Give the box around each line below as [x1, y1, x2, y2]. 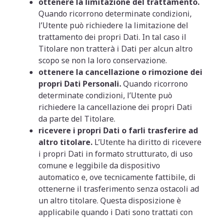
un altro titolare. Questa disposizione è [38, 195, 182, 206]
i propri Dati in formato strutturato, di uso [38, 148, 193, 159]
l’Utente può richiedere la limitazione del [38, 20, 189, 31]
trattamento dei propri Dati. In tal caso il [38, 32, 187, 42]
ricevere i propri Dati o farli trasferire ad [38, 125, 199, 136]
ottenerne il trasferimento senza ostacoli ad [38, 183, 200, 194]
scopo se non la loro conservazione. [38, 55, 167, 66]
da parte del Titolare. [38, 113, 116, 124]
